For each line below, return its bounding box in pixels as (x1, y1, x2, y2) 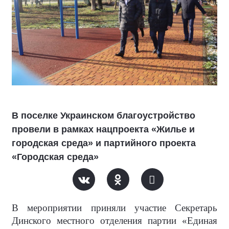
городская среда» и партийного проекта (12, 138, 196, 148)
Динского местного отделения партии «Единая (12, 215, 217, 226)
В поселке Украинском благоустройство (12, 110, 195, 121)
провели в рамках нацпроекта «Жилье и (12, 124, 195, 134)
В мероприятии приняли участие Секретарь (12, 202, 217, 213)
